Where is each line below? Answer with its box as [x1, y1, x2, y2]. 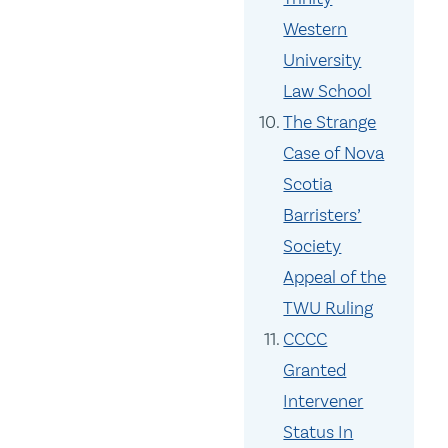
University [283, 49, 362, 72]
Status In [283, 421, 354, 444]
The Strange [283, 111, 377, 134]
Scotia [283, 173, 333, 196]
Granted [283, 359, 347, 382]
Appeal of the [283, 266, 387, 289]
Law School [283, 80, 372, 103]
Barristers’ [283, 204, 362, 227]
